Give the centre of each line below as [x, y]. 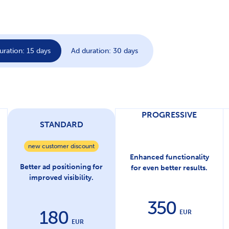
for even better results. [169, 168]
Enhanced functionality [169, 157]
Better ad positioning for [61, 167]
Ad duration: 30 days [105, 51]
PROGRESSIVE [169, 115]
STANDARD [61, 125]
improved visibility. [61, 178]
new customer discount [61, 146]
